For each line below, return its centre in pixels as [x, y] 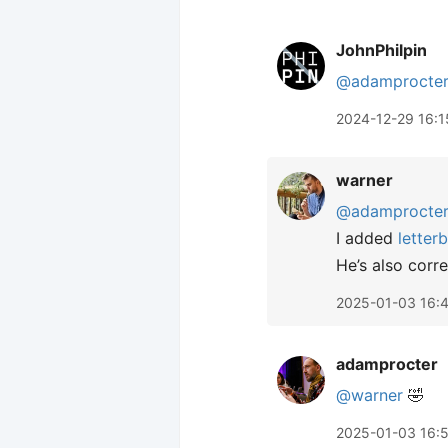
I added [367, 238]
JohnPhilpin [381, 50]
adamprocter [387, 364]
